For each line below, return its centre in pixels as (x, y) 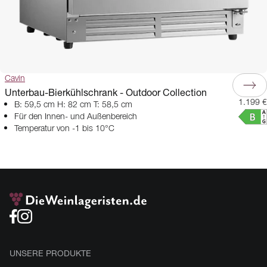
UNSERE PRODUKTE (50, 254)
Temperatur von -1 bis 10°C (64, 129)
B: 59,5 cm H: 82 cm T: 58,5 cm (73, 105)
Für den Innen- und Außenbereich (76, 117)
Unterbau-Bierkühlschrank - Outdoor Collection (106, 92)
